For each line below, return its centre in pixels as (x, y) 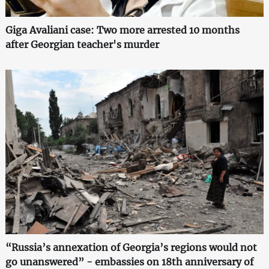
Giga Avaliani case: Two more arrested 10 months (122, 30)
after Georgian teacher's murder (82, 44)
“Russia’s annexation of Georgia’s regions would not (131, 248)
